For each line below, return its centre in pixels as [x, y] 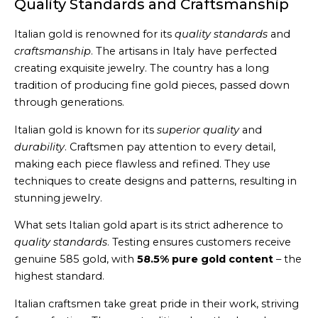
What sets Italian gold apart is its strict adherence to [149, 225]
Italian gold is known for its [86, 130]
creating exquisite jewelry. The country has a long [142, 68]
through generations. [69, 102]
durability [39, 147]
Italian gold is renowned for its [94, 34]
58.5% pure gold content [205, 259]
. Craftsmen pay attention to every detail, [170, 147]
